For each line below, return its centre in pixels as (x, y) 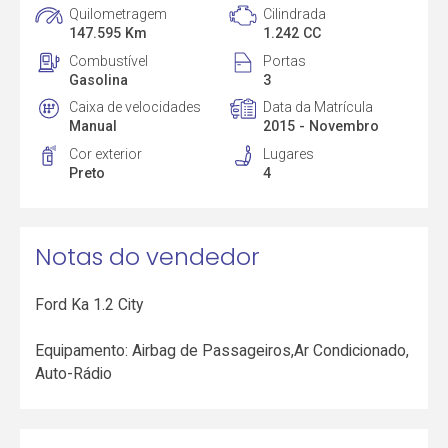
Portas (284, 60)
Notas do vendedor (148, 256)
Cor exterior (106, 154)
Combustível (109, 60)
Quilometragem (118, 13)
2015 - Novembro (320, 126)
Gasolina (99, 79)
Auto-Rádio (74, 374)
